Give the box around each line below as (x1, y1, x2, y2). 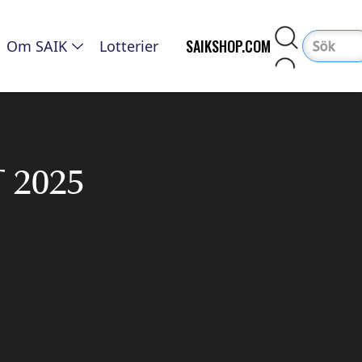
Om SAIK (6, 36, 67, 57)
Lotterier (99, 36, 158, 57)
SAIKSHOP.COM (186, 36, 271, 57)
